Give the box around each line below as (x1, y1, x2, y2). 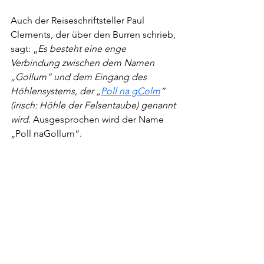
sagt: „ (11, 42, 38, 54)
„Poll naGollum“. (11, 127, 82, 139)
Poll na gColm (101, 85, 160, 97)
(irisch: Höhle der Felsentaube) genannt (11, 99, 178, 111)
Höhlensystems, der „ (11, 85, 101, 97)
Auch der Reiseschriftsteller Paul (11, 14, 147, 26)
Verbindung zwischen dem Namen (11, 57, 157, 68)
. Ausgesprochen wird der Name (28, 113, 166, 125)
